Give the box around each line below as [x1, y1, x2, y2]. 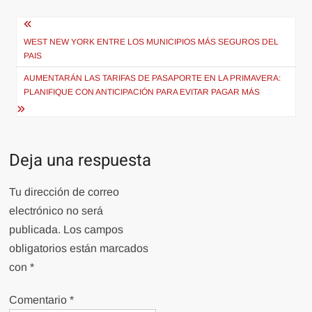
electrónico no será [9, 205, 104, 217]
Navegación [8, 12, 120, 43]
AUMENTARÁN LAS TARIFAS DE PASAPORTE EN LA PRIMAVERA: [24, 73, 281, 84]
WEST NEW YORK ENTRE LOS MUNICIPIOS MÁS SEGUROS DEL [24, 37, 279, 47]
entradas [8, 58, 91, 89]
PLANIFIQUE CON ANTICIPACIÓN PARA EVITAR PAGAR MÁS [24, 87, 260, 97]
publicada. [9, 224, 61, 236]
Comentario [9, 294, 70, 306]
